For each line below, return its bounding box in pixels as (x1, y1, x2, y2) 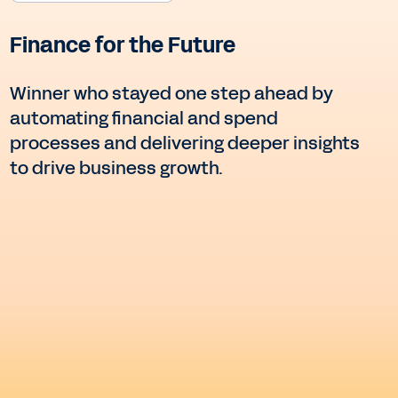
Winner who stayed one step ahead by (9, 81, 333, 107)
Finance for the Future (9, 30, 235, 61)
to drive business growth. (9, 155, 223, 181)
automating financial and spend (9, 106, 278, 131)
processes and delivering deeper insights (9, 131, 360, 156)
